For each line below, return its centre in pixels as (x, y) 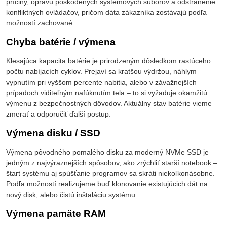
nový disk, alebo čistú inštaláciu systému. (72, 195)
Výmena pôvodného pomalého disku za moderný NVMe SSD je (107, 152)
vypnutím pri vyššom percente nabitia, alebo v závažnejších (101, 82)
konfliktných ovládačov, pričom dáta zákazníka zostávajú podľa (106, 12)
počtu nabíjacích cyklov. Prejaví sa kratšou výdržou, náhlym (101, 72)
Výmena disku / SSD (53, 133)
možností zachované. (40, 23)
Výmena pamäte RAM (56, 214)
